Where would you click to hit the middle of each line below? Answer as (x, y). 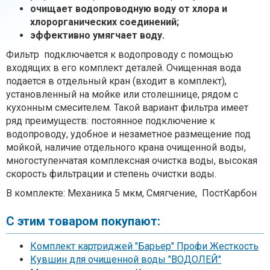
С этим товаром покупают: (83, 221)
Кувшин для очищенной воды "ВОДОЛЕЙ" (126, 259)
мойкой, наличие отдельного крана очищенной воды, (126, 147)
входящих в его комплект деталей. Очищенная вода (124, 67)
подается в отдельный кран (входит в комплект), (116, 81)
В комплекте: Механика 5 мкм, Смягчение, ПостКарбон (131, 193)
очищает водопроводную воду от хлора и (129, 8)
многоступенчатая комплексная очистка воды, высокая (132, 160)
